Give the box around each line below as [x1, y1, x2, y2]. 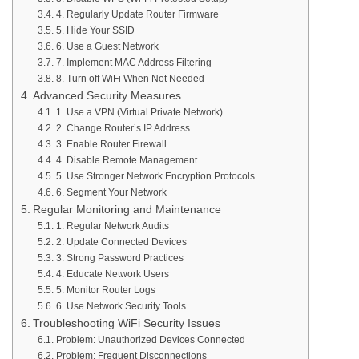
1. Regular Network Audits [55, 220, 169, 232]
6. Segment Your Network [55, 187, 167, 198]
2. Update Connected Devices [55, 236, 187, 248]
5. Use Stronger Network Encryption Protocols [55, 171, 255, 182]
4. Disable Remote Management [55, 155, 197, 166]
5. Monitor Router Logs [55, 284, 155, 296]
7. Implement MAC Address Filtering [55, 57, 212, 68]
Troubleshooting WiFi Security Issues [32, 317, 220, 329]
